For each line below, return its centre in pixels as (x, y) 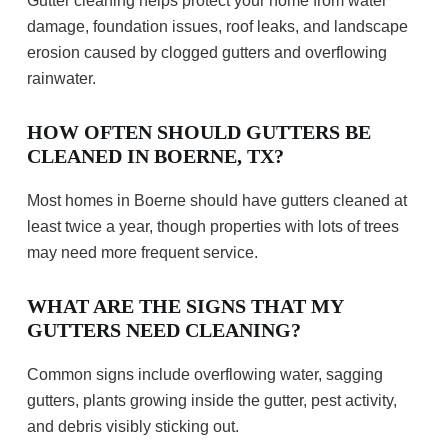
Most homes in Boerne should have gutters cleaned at (217, 201)
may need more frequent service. (142, 253)
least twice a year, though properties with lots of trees (213, 227)
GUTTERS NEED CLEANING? (164, 330)
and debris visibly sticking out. (133, 427)
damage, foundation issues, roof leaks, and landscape (217, 27)
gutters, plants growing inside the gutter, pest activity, (212, 401)
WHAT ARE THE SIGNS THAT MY (185, 306)
